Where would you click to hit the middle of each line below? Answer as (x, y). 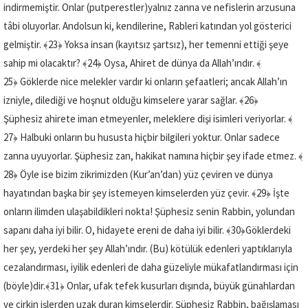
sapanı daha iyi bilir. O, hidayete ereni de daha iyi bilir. (114, 230)
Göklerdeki (268, 230)
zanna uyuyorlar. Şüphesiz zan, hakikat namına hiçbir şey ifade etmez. (150, 155)
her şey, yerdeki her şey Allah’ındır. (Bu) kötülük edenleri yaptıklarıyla (148, 248)
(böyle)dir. (24, 285)
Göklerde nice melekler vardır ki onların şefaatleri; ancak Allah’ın (154, 81)
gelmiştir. (22, 44)
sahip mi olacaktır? (42, 63)
